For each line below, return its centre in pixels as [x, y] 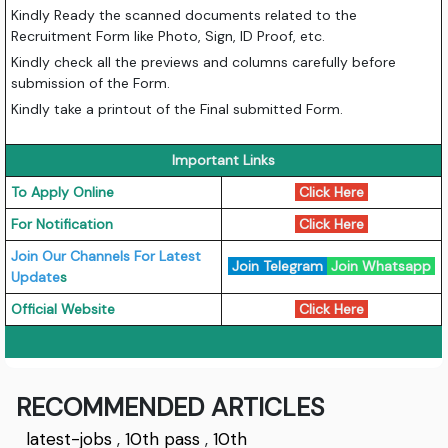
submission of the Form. [91, 82]
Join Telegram [278, 265]
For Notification [62, 223]
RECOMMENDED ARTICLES [170, 407]
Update [36, 276]
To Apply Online [63, 191]
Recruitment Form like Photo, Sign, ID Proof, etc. [168, 35]
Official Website [63, 308]
